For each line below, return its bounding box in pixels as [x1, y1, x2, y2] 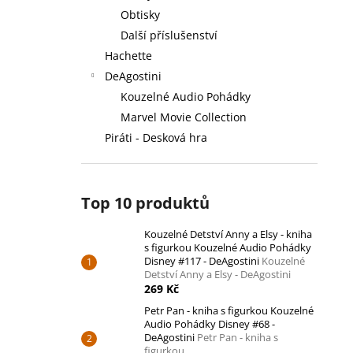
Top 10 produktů [81, 192, 210, 214]
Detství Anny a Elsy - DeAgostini [144, 267, 291, 281]
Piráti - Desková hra [105, 130, 207, 145]
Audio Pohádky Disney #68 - [144, 317, 275, 331]
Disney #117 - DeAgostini [144, 254, 262, 268]
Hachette [105, 48, 152, 63]
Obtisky [121, 7, 160, 22]
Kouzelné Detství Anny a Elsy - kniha [144, 227, 312, 241]
